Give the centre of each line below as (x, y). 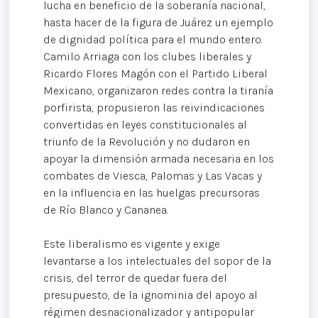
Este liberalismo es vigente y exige (132, 244)
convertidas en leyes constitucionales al (145, 125)
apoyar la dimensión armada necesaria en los (159, 159)
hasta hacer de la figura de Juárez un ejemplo (158, 23)
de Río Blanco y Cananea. (106, 210)
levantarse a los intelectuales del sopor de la (157, 261)
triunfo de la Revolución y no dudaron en (147, 142)
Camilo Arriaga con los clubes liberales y (147, 57)
